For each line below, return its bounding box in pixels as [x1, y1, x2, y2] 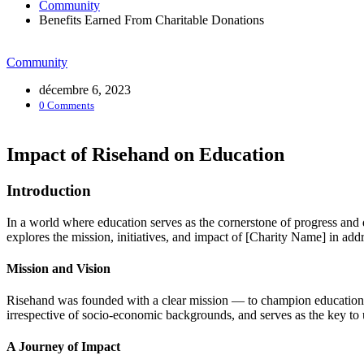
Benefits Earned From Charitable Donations [39, 13, 264, 27]
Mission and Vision [6, 261, 110, 275]
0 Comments [39, 99, 94, 111]
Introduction [6, 181, 91, 199]
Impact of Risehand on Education [6, 143, 284, 165]
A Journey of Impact [6, 340, 120, 354]
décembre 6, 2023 [39, 83, 131, 97]
